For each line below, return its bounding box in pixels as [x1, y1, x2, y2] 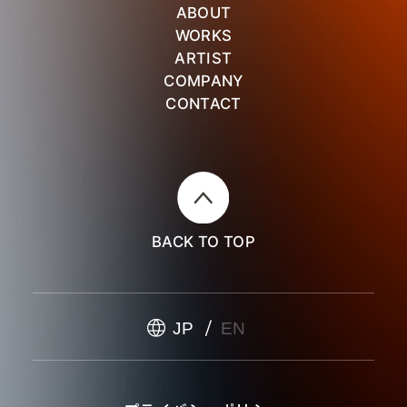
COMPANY [164, 71, 243, 90]
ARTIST [174, 48, 233, 67]
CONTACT [165, 94, 242, 113]
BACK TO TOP [152, 232, 255, 251]
